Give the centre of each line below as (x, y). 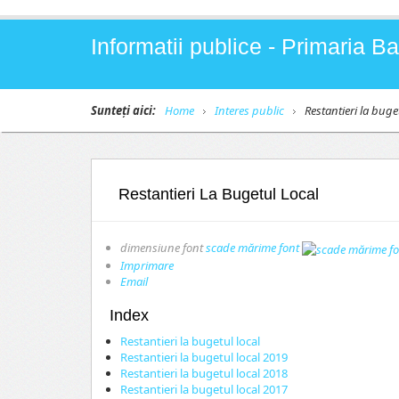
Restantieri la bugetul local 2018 (204, 373)
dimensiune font (162, 248)
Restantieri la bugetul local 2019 (204, 357)
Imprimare (147, 265)
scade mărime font (252, 248)
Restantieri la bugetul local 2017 (204, 389)
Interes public (249, 110)
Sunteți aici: (123, 110)
